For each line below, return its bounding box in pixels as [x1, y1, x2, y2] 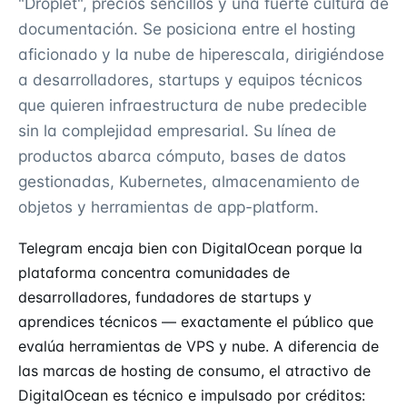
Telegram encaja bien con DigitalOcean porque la [18, 238, 362, 257]
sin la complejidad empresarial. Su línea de [18, 121, 336, 140]
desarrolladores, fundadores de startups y [18, 287, 312, 306]
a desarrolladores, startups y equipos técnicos [18, 70, 362, 89]
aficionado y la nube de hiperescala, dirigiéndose [18, 45, 384, 64]
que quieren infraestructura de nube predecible [18, 95, 367, 114]
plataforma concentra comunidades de [18, 263, 290, 282]
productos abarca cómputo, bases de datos [18, 146, 346, 165]
